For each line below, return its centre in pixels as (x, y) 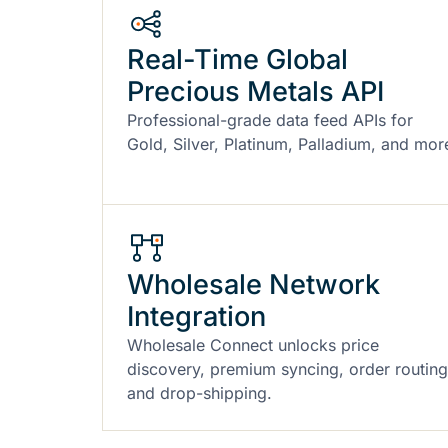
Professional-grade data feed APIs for (270, 119)
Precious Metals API (255, 91)
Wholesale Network (253, 284)
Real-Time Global (237, 59)
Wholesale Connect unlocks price (253, 344)
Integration (196, 316)
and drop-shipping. (199, 392)
